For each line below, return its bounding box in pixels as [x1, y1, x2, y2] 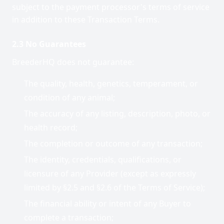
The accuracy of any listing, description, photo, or [24, 108, 210, 119]
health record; [24, 122, 77, 133]
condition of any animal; [24, 92, 115, 103]
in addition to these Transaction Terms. [12, 14, 159, 25]
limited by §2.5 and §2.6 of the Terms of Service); [24, 182, 205, 193]
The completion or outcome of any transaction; [24, 138, 202, 149]
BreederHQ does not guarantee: [12, 56, 134, 67]
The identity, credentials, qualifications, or [24, 154, 181, 165]
